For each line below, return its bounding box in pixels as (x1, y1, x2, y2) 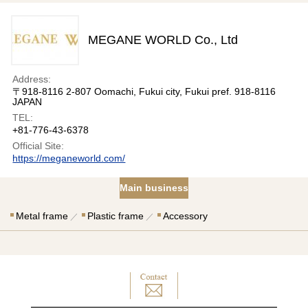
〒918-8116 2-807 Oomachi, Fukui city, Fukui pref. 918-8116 (12, 85, 276, 97)
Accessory (163, 210, 208, 221)
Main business (120, 181, 188, 193)
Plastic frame (87, 210, 144, 221)
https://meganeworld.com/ (12, 152, 126, 164)
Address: (12, 73, 52, 85)
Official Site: (12, 140, 65, 151)
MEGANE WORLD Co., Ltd (88, 32, 239, 47)
